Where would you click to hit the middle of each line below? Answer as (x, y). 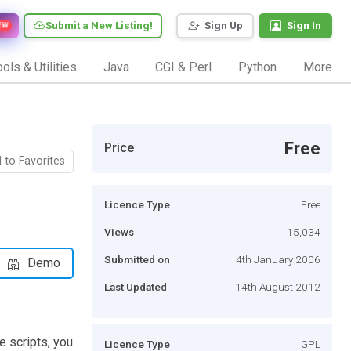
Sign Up (224, 25)
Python (258, 67)
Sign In (304, 25)
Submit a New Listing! (99, 25)
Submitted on (137, 259)
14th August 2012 (278, 286)
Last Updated (136, 286)
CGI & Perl (184, 67)
